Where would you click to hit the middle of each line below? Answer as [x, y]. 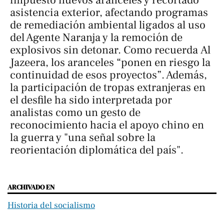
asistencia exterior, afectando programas [109, 12]
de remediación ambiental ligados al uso [108, 25]
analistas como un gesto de [75, 112]
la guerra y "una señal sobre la [83, 137]
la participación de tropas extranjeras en [108, 87]
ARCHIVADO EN [31, 187]
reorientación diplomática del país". [97, 150]
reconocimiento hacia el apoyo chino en [107, 125]
